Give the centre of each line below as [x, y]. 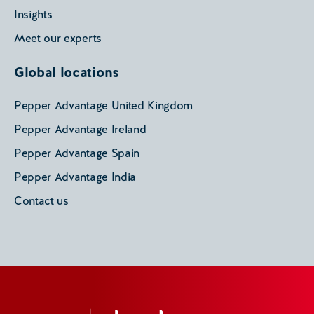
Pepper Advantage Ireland [80, 130]
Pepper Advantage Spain [77, 153]
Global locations [67, 73]
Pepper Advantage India [75, 177]
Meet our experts [58, 39]
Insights [33, 15]
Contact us [41, 201]
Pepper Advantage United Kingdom [104, 106]
